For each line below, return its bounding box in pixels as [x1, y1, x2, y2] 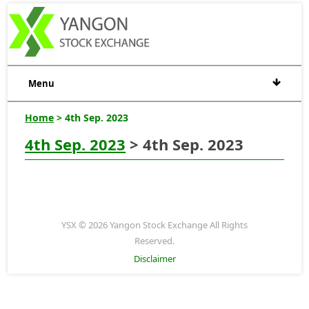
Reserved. [134, 234, 175, 247]
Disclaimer [133, 252, 176, 265]
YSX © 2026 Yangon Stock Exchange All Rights [61, 218, 248, 231]
